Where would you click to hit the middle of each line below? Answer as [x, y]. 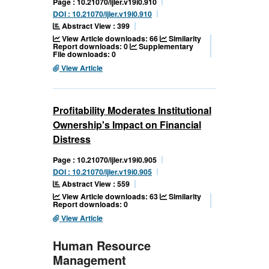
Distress [72, 139]
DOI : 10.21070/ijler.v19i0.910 [102, 14]
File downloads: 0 [84, 54]
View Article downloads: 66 [110, 39]
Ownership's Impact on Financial [127, 125]
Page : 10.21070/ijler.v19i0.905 [105, 160]
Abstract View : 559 [95, 184]
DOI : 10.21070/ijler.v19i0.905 [102, 172]
